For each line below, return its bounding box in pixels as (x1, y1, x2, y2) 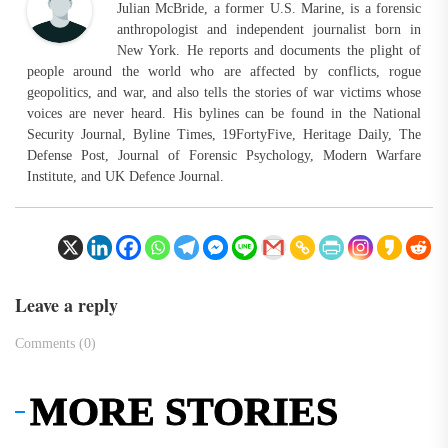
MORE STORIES (30, 389, 338, 435)
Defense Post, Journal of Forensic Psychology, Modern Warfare (27, 148, 421, 164)
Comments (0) (15, 336, 96, 352)
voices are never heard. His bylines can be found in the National (27, 106, 421, 122)
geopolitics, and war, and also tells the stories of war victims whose (27, 85, 421, 101)
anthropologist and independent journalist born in (117, 22, 421, 38)
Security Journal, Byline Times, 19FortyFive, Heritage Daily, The (27, 127, 421, 143)
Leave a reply (15, 292, 118, 319)
